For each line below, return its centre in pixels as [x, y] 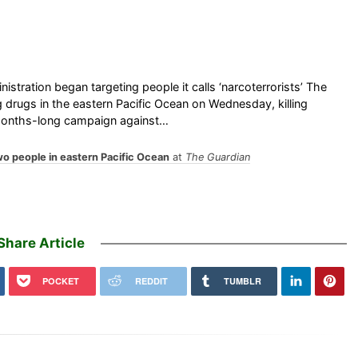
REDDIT [151, 280]
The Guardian [217, 157]
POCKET [60, 280]
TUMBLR [242, 280]
